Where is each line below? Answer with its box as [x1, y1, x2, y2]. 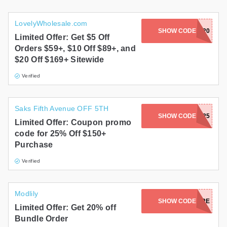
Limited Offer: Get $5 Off [15, 33, 110, 42]
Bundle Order [15, 214, 68, 223]
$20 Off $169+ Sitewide [15, 55, 104, 64]
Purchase [15, 140, 53, 149]
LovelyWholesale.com [15, 19, 88, 28]
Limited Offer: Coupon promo [15, 118, 132, 127]
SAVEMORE [175, 198, 210, 205]
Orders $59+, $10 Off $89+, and [15, 44, 136, 53]
